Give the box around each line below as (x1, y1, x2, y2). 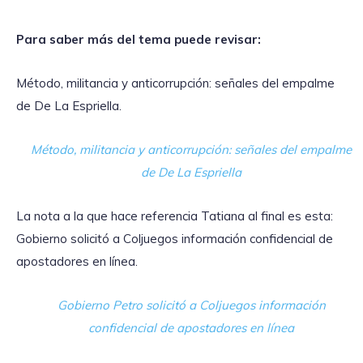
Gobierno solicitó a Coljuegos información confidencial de (16, 230, 333, 246)
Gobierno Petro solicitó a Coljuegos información (57, 297, 326, 313)
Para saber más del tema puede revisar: (16, 31, 264, 47)
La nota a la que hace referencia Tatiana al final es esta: (16, 207, 333, 224)
